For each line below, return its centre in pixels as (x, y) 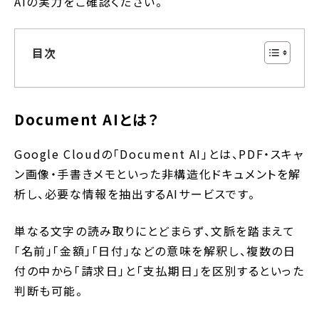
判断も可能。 (49, 291)
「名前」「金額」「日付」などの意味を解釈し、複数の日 (155, 251)
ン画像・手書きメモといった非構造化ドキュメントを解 (158, 174)
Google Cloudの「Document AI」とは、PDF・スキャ (159, 154)
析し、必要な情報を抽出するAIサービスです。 (135, 194)
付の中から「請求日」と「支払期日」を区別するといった (159, 271)
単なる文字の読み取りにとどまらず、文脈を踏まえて (155, 231)
